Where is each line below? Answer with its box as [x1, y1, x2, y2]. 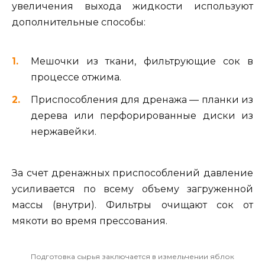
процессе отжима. [31, 71, 121, 83]
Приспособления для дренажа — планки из [31, 93, 253, 105]
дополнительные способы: [12, 17, 146, 28]
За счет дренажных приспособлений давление [12, 167, 253, 179]
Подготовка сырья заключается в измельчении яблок [31, 251, 234, 261]
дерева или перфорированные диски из [31, 109, 253, 121]
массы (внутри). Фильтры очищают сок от [12, 199, 253, 211]
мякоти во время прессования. [12, 215, 167, 227]
